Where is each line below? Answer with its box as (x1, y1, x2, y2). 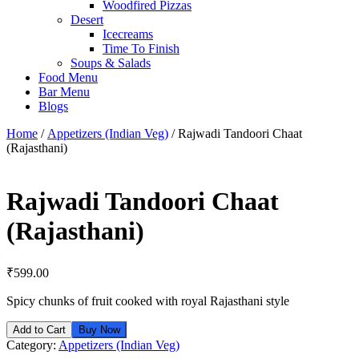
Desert (71, 12, 103, 26)
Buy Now (79, 323, 120, 336)
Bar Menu (38, 84, 90, 99)
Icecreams (103, 26, 153, 41)
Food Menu (38, 70, 98, 84)
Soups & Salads (71, 55, 151, 70)
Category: (6, 337, 58, 352)
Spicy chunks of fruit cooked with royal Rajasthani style (6, 293, 289, 308)
